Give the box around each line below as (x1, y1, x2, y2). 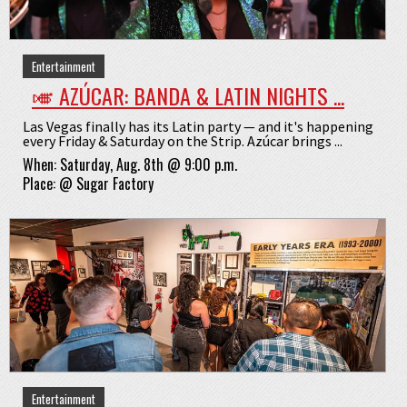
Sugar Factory (73, 172, 154, 194)
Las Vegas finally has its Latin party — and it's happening (23, 116, 373, 135)
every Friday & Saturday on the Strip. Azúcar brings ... (23, 131, 342, 150)
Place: (23, 172, 59, 194)
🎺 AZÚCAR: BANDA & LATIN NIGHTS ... (32, 78, 344, 112)
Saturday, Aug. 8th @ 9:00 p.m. (60, 153, 237, 175)
